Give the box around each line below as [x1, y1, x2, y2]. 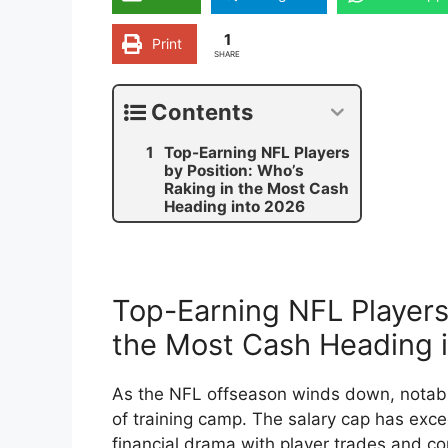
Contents [151, 99, 253, 126]
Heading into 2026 [164, 197, 305, 217]
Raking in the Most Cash [164, 179, 349, 199]
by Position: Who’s [164, 161, 304, 181]
